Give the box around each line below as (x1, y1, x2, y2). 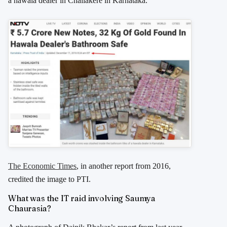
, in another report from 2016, (77, 162, 171, 171)
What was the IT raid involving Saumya (8, 193, 156, 204)
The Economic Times (8, 162, 77, 171)
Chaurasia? (8, 203, 51, 214)
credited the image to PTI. (8, 175, 91, 184)
